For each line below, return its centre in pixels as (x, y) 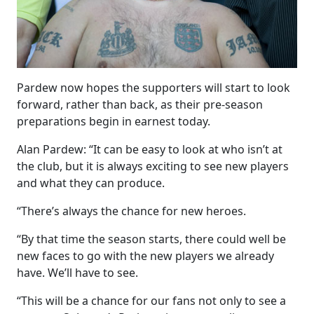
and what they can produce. (91, 183)
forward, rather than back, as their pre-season (140, 104)
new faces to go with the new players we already (145, 256)
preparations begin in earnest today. (114, 121)
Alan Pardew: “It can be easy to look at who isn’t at (150, 149)
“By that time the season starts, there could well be (151, 239)
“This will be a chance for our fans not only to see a (151, 301)
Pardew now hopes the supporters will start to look (153, 88)
